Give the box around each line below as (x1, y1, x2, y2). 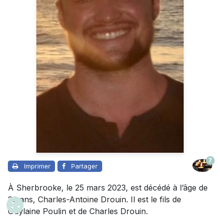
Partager (71, 162, 98, 170)
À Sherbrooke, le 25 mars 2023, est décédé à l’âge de (8, 183, 208, 193)
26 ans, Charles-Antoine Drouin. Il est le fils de (8, 194, 181, 205)
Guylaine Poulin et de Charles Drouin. (8, 206, 148, 217)
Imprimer (24, 162, 51, 170)
